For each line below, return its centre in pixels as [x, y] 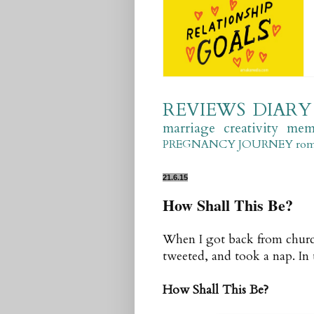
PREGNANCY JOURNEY [228, 144]
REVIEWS [204, 110]
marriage [189, 128]
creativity [251, 128]
